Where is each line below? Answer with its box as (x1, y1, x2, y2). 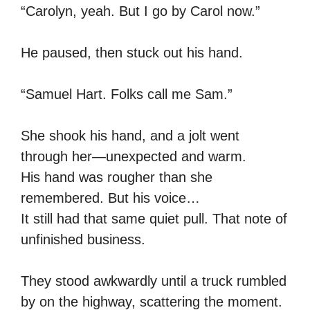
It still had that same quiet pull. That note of (21, 210, 287, 226)
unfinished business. (21, 231, 145, 247)
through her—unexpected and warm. (21, 148, 246, 164)
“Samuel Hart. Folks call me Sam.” (21, 86, 232, 102)
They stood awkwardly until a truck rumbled (21, 273, 286, 289)
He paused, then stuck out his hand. (21, 44, 243, 60)
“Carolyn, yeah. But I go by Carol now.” (21, 3, 260, 19)
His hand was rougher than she (21, 169, 212, 185)
